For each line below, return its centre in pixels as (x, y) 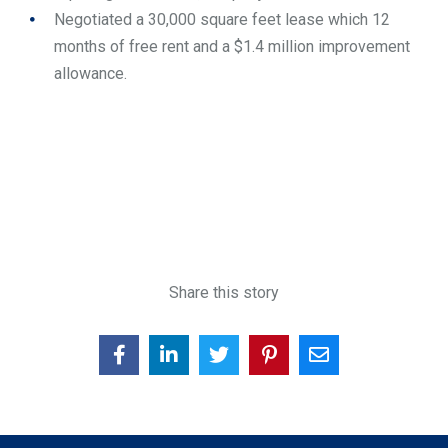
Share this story (224, 292)
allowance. (90, 74)
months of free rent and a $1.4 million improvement (232, 47)
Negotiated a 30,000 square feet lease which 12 (222, 20)
